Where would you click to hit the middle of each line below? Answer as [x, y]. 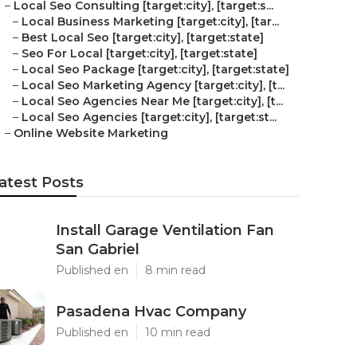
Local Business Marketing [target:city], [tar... [150, 22]
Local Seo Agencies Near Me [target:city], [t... [152, 101]
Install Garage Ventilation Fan [165, 230]
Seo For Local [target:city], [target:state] [139, 53]
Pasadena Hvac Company [151, 312]
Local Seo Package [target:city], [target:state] [155, 69]
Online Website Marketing [91, 133]
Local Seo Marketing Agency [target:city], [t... [153, 85]
